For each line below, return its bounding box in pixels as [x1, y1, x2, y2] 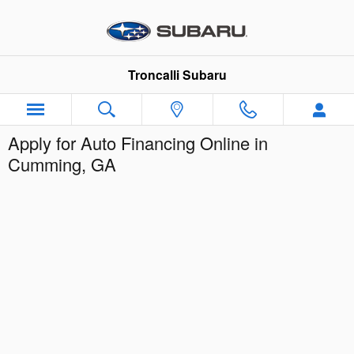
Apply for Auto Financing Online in [8, 130, 268, 155]
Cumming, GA [8, 152, 116, 176]
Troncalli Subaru [127, 66, 227, 84]
